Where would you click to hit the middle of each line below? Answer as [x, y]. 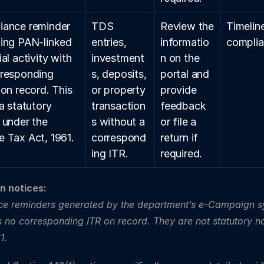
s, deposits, [119, 74]
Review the [187, 26]
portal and [185, 74]
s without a [118, 122]
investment [118, 58]
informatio [185, 42]
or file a [179, 122]
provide [179, 90]
